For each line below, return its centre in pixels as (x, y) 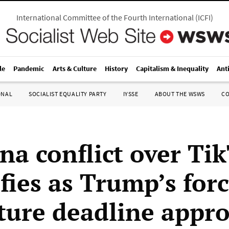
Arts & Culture (75, 68)
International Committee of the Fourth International (105, 17)
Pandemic (29, 68)
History (116, 68)
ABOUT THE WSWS (180, 94)
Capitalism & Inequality (172, 68)
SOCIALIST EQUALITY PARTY (68, 94)
